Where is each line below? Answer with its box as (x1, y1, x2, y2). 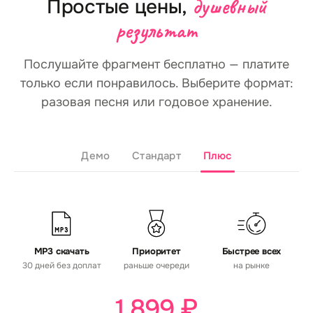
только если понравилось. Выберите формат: (20, 75, 293, 91)
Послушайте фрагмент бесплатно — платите (24, 57, 289, 72)
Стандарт (132, 149, 181, 163)
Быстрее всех (221, 245, 282, 257)
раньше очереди (124, 260, 189, 271)
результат (116, 17, 197, 44)
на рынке (233, 260, 270, 271)
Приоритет (132, 245, 181, 257)
